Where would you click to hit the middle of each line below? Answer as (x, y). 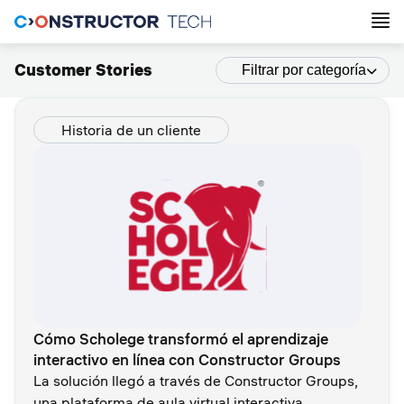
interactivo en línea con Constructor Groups (187, 359)
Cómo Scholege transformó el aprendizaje (181, 338)
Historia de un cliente (131, 130)
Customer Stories (83, 70)
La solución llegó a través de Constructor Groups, (196, 380)
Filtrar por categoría (304, 70)
